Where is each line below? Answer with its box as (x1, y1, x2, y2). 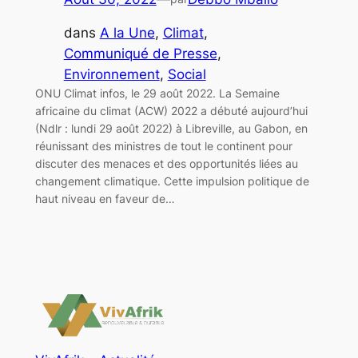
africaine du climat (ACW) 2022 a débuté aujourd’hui (34, 104, 308, 118)
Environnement (63, 66, 160, 83)
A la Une (99, 25, 155, 42)
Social (167, 66, 206, 83)
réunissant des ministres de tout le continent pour (34, 139, 292, 153)
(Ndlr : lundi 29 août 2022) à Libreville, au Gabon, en (34, 121, 308, 136)
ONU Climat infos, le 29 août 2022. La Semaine (34, 86, 280, 101)
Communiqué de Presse (63, 46, 217, 62)
